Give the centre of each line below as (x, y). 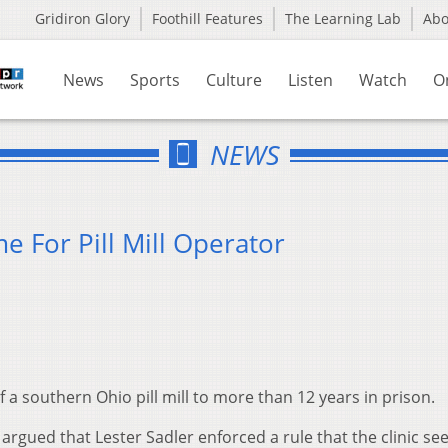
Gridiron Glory (82, 18)
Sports (155, 80)
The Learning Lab (343, 18)
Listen (310, 80)
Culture (234, 80)
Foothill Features (207, 18)
